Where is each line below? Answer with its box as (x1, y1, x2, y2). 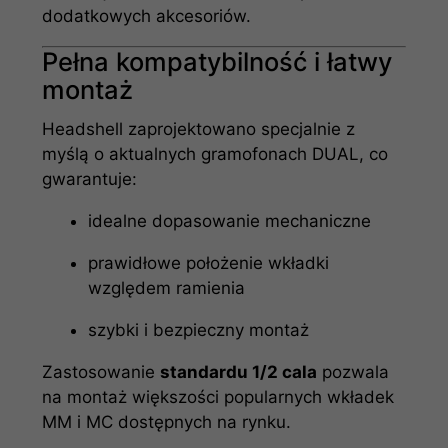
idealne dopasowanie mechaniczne (87, 210, 371, 231)
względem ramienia (87, 277, 245, 298)
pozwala (317, 361, 390, 382)
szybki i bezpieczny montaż (87, 319, 309, 340)
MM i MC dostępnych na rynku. (42, 411, 292, 432)
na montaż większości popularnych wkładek (42, 386, 395, 407)
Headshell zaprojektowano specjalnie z (42, 118, 356, 139)
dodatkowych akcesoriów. (42, 6, 252, 26)
